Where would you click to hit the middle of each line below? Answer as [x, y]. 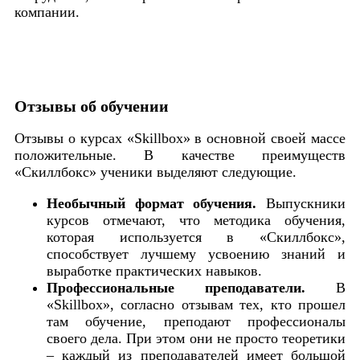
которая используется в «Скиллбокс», [196, 237]
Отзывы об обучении [92, 106]
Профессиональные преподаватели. [176, 287]
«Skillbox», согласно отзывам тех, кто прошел [196, 304]
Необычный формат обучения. [152, 203]
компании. [47, 12]
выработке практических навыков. [154, 270]
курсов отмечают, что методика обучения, [196, 220]
